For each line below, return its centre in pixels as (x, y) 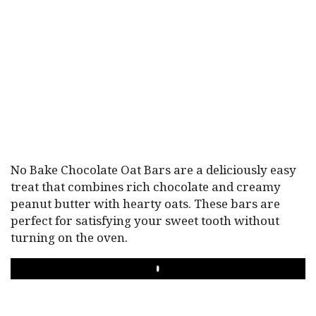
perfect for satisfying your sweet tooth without (145, 220)
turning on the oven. (69, 237)
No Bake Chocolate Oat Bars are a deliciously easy (153, 170)
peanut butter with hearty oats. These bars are (145, 203)
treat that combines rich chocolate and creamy (146, 187)
